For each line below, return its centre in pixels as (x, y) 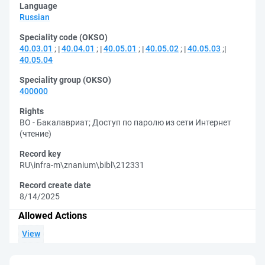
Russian (35, 17)
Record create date (55, 185)
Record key (40, 154)
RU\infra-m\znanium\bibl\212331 (82, 165)
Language (38, 6)
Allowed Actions (53, 216)
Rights (32, 111)
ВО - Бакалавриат (54, 122)
